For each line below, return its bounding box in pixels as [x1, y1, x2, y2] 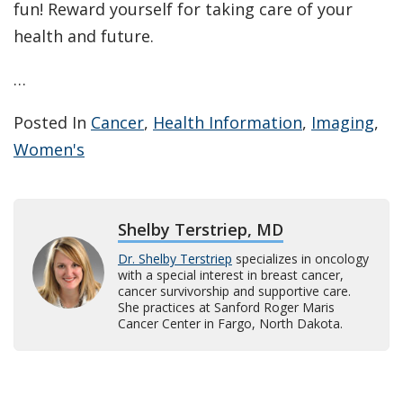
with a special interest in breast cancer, [118, 266, 344, 284]
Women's [13, 139, 85, 161]
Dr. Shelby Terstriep [118, 250, 232, 268]
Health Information [153, 112, 302, 134]
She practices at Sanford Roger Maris [118, 299, 335, 317]
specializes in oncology [232, 250, 369, 268]
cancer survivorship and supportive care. [118, 282, 351, 300]
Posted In [13, 112, 91, 134]
